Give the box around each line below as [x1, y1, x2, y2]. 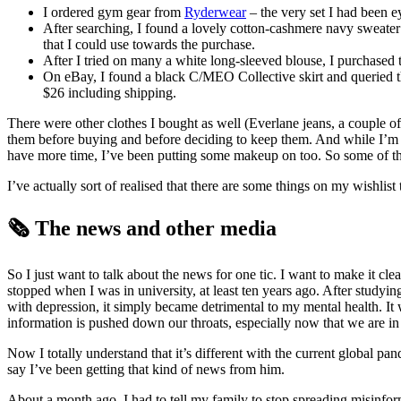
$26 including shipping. [43, 85, 176, 101]
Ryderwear [184, 4, 246, 21]
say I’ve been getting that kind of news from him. [7, 361, 285, 377]
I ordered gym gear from [43, 4, 184, 21]
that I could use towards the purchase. [43, 37, 255, 53]
